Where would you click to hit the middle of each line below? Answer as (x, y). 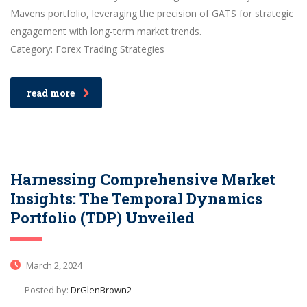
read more (51, 93)
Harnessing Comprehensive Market (143, 180)
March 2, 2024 (53, 266)
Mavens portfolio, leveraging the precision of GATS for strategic (152, 14)
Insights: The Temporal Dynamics (136, 199)
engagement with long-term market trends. (106, 32)
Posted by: (48, 290)
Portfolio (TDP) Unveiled (102, 218)
